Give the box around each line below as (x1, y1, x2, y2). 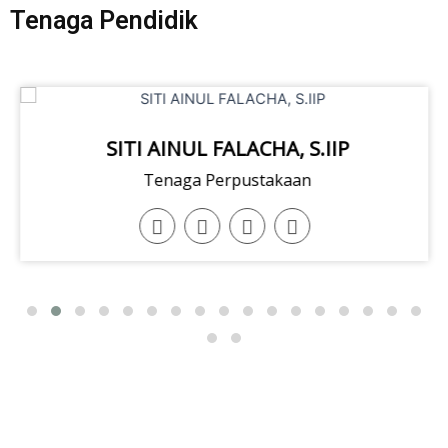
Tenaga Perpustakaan (143, 169, 311, 192)
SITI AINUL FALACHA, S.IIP (105, 135, 349, 163)
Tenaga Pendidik (10, 6, 198, 36)
